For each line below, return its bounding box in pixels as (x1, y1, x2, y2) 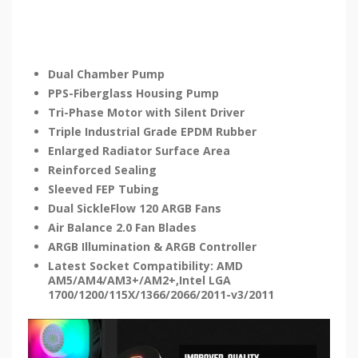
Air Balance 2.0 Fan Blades (48, 219, 197, 235)
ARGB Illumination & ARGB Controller (48, 238, 257, 254)
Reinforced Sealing (48, 161, 157, 177)
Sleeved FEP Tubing (48, 181, 159, 197)
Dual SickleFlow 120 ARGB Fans (48, 200, 221, 216)
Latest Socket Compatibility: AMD (48, 257, 243, 273)
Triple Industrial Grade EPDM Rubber (48, 123, 257, 139)
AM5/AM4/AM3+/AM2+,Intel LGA (48, 272, 231, 288)
